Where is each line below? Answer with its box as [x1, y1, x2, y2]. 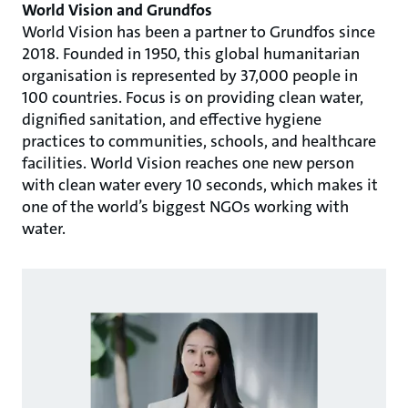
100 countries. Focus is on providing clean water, [22, 87, 363, 108]
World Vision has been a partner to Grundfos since [22, 21, 375, 43]
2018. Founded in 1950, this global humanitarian [22, 43, 360, 65]
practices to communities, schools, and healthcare [22, 130, 376, 152]
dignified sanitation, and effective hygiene [22, 108, 321, 130]
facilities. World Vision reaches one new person [22, 152, 354, 174]
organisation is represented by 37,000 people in [22, 65, 358, 87]
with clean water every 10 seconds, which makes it [22, 174, 378, 196]
